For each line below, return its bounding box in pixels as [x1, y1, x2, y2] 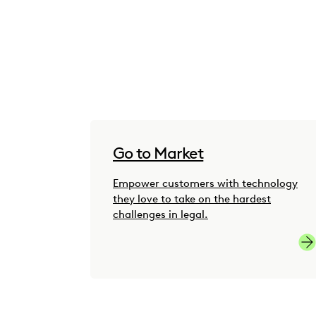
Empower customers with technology [113, 177, 298, 190]
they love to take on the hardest [113, 193, 271, 206]
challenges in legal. [113, 208, 208, 221]
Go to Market [113, 143, 204, 164]
